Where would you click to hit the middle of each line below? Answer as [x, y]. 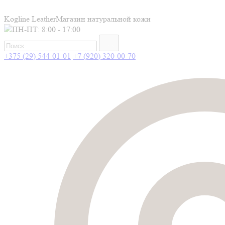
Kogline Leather [30, 19]
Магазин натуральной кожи [103, 19]
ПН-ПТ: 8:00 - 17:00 [46, 29]
